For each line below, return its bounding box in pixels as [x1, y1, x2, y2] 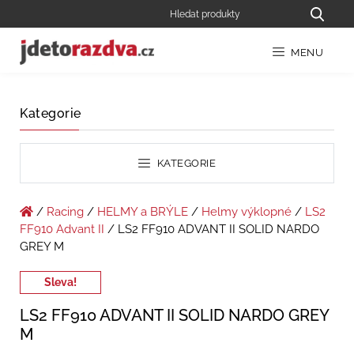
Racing [47, 205, 84, 220]
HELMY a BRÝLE [97, 205, 188, 220]
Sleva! [44, 276, 77, 289]
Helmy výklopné [201, 205, 292, 220]
